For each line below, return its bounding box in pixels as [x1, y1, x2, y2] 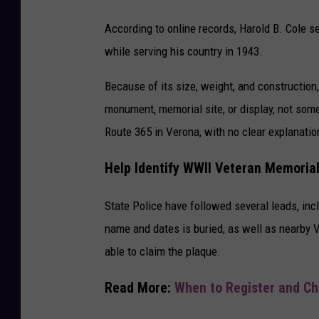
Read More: [105, 279, 174, 296]
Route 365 [105, 125, 152, 140]
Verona [166, 125, 199, 140]
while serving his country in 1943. [105, 44, 263, 59]
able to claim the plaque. [105, 244, 221, 258]
